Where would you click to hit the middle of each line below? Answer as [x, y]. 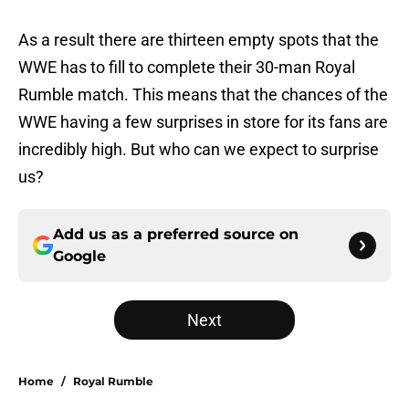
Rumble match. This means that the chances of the [203, 95]
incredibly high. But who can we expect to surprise [199, 150]
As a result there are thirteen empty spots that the [199, 40]
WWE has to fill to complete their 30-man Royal [187, 68]
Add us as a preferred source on [176, 235]
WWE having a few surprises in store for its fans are [203, 122]
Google [79, 257]
